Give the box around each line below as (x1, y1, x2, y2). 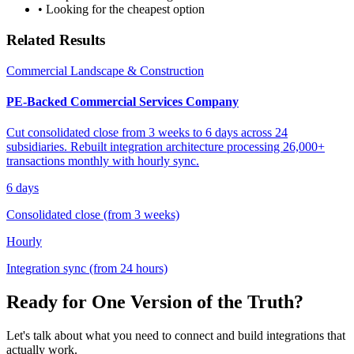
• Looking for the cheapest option (38, 2, 205, 17)
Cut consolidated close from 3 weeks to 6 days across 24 (6, 126, 288, 140)
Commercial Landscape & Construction (6, 63, 204, 77)
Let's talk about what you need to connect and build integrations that (6, 328, 345, 342)
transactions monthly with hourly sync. (6, 154, 199, 168)
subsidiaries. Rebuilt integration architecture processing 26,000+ (6, 140, 325, 154)
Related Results (6, 31, 105, 48)
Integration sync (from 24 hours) (6, 262, 168, 276)
